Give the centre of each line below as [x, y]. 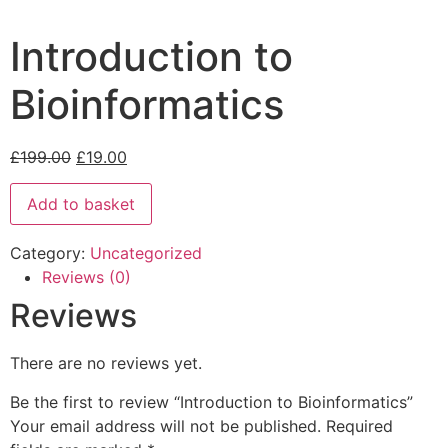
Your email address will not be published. [165, 425]
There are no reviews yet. [106, 363]
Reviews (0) [86, 277]
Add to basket [81, 204]
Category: [50, 253]
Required [359, 425]
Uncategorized [146, 253]
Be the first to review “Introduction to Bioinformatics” [211, 401]
